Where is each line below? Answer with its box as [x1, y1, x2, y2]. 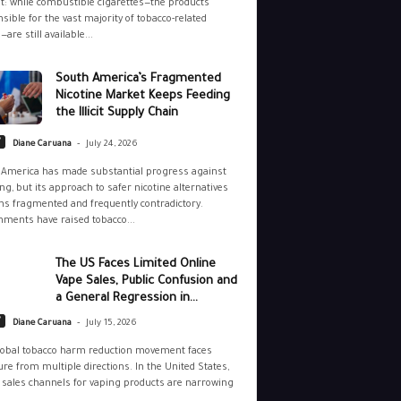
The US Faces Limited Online [55, 258, 216, 272]
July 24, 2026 [85, 140, 138, 150]
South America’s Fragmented [55, 73, 221, 87]
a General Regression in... [55, 292, 198, 306]
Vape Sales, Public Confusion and [55, 275, 237, 289]
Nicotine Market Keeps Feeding [55, 90, 230, 104]
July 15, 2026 [85, 319, 137, 329]
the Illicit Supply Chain [55, 107, 178, 121]
